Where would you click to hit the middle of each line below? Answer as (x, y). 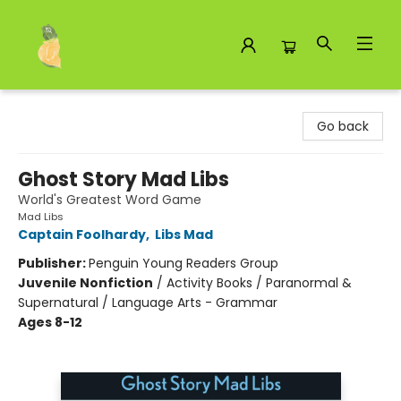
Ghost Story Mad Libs (124, 179)
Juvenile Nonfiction (85, 283)
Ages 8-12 (50, 322)
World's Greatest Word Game (110, 200)
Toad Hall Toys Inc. (71, 107)
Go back (343, 126)
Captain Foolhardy (82, 235)
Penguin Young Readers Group (183, 263)
